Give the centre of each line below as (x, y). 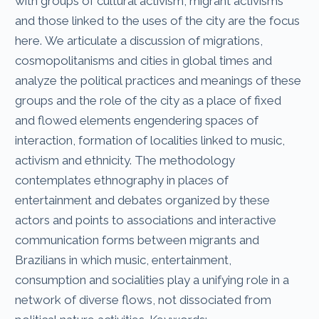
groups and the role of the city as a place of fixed (148, 100)
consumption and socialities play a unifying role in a (152, 279)
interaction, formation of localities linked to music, (150, 140)
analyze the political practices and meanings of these (158, 80)
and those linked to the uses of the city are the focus (158, 20)
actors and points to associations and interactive (146, 220)
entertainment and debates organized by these (143, 200)
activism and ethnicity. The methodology (125, 160)
